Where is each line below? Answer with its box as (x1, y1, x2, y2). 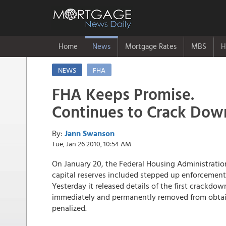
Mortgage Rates (125, 40, 177, 52)
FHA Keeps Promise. (52, 82, 194, 106)
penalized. (52, 202, 93, 214)
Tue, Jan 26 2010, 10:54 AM (52, 138, 131, 149)
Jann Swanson (65, 127, 115, 139)
